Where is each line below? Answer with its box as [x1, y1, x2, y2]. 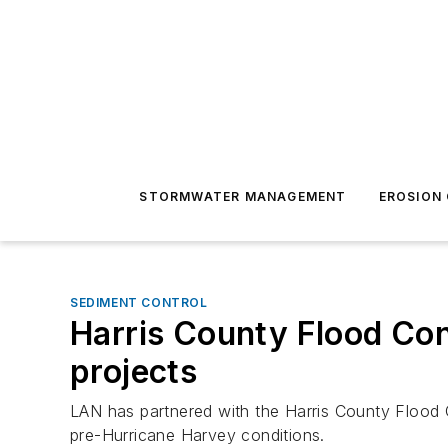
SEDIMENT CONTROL [70, 295, 208, 310]
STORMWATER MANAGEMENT [139, 189, 347, 204]
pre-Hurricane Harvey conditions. [70, 425, 325, 445]
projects [70, 352, 198, 391]
